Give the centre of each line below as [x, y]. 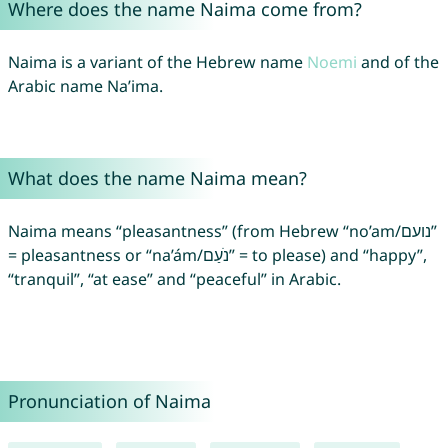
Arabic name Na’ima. [85, 86]
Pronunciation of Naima [109, 401]
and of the [397, 62]
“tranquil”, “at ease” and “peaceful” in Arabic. [174, 279]
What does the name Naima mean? [157, 178]
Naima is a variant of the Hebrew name [157, 62]
